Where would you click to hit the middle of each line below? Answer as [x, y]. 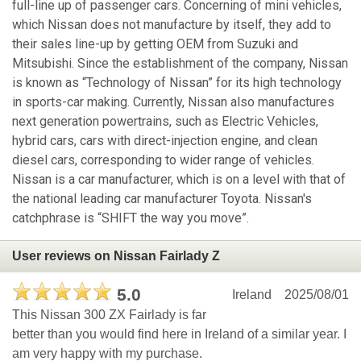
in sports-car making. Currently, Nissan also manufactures [173, 102]
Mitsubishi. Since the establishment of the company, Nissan [180, 64]
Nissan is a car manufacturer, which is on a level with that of [179, 180]
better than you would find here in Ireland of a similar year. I [179, 334]
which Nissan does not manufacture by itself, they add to [172, 25]
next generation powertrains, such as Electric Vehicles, [165, 122]
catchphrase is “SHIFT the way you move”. [131, 218]
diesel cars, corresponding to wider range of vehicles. [163, 160]
